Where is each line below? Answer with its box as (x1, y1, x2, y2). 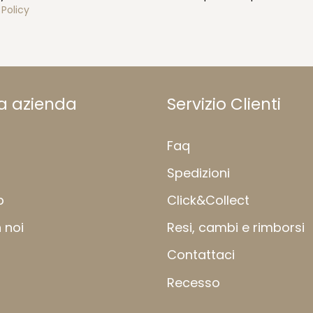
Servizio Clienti (167, 92, 281, 115)
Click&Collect (167, 191, 249, 210)
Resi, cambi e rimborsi (167, 219, 305, 237)
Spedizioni (167, 163, 230, 182)
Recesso (167, 273, 220, 291)
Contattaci (167, 246, 235, 264)
